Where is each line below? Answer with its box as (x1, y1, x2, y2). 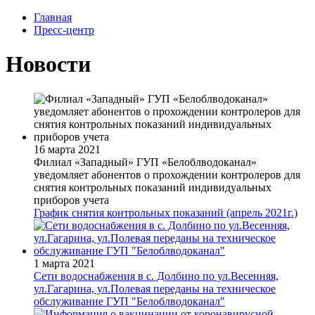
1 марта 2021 (34, 257, 95, 269)
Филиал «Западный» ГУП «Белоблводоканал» (34, 155, 257, 168)
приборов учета (34, 193, 109, 206)
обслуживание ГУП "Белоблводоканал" (34, 295, 225, 307)
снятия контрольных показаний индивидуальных (34, 181, 271, 193)
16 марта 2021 (34, 143, 101, 155)
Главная (34, 11, 72, 23)
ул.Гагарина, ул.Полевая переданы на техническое (34, 282, 276, 295)
